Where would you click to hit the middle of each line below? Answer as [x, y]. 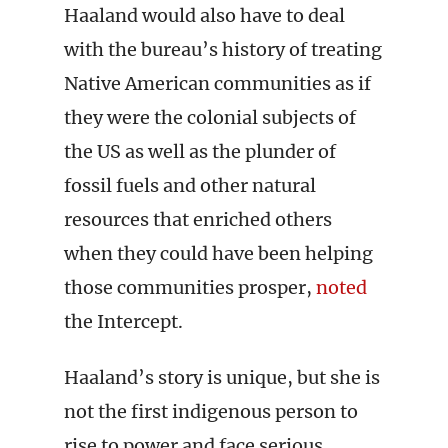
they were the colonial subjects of [210, 117]
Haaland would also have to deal [204, 15]
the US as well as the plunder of [200, 151]
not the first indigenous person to [211, 411]
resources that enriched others [198, 219]
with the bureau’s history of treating [223, 49]
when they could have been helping [218, 253]
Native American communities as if [217, 83]
